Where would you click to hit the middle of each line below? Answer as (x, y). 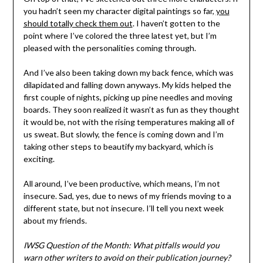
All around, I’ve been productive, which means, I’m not (122, 184)
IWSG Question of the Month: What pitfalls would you (121, 245)
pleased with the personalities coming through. (109, 48)
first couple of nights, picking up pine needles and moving (128, 97)
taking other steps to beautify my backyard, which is (118, 147)
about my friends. (55, 221)
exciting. (39, 159)
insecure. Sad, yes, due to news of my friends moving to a (127, 196)
